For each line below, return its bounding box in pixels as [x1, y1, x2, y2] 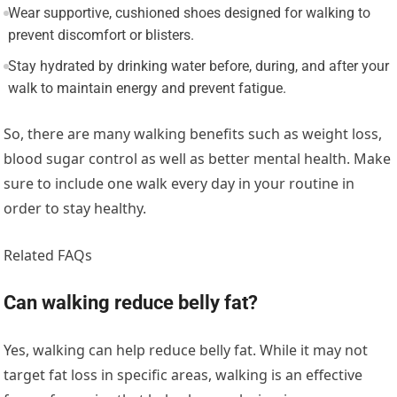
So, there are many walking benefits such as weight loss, [4, 124, 383, 144]
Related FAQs [4, 245, 93, 266]
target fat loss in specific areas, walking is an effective [4, 365, 363, 385]
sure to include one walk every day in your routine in [4, 174, 355, 194]
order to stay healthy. [4, 198, 147, 219]
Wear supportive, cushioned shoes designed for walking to [7, 4, 370, 22]
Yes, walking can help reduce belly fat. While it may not [4, 340, 369, 361]
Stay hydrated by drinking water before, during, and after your [7, 58, 389, 75]
